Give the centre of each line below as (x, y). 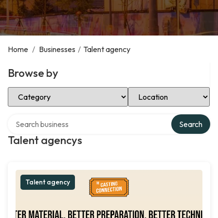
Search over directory (44, 118)
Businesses (57, 49)
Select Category (35, 91)
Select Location (154, 91)
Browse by (33, 73)
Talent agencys (45, 140)
